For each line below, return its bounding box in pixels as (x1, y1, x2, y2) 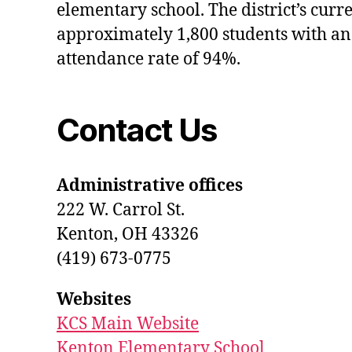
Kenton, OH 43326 (57, 224, 199, 245)
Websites (57, 289, 131, 310)
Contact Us (57, 111, 217, 149)
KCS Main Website (57, 313, 199, 335)
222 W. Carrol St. (57, 200, 185, 221)
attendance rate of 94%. (57, 49, 240, 70)
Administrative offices (57, 175, 243, 196)
